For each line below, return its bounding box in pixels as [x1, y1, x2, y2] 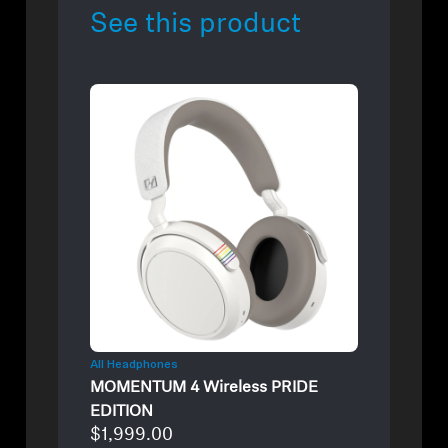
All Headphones [90, 356, 179, 371]
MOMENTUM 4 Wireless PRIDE [90, 379, 319, 396]
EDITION [90, 403, 154, 420]
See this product [90, 11, 302, 40]
